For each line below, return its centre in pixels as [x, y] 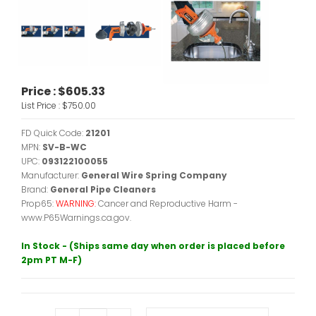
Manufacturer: [51, 175]
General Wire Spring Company [154, 175]
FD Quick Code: [53, 133]
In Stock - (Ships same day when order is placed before [153, 246]
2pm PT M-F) [51, 260]
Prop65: [38, 203]
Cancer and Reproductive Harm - [168, 203]
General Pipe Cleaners [103, 189]
